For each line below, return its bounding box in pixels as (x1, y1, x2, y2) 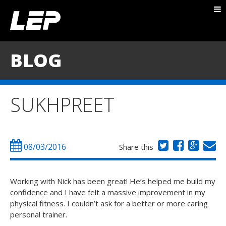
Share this (119, 142, 155, 152)
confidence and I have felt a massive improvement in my (10, 187, 205, 197)
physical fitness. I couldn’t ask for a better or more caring (10, 198, 208, 208)
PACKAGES (118, 28, 159, 39)
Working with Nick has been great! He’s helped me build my (10, 176, 215, 186)
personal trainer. (10, 209, 67, 219)
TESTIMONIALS (118, 72, 178, 83)
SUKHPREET (10, 91, 115, 118)
